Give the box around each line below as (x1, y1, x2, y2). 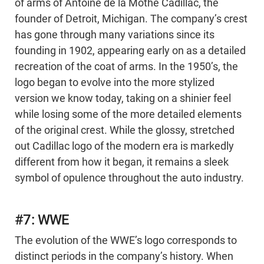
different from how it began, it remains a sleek (15, 156, 229, 169)
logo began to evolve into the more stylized (15, 77, 214, 89)
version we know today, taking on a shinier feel (15, 93, 231, 105)
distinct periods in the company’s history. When (15, 250, 233, 263)
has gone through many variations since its (15, 29, 214, 41)
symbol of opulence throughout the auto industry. (15, 172, 244, 184)
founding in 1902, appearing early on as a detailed (15, 45, 246, 57)
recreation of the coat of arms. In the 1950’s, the (15, 61, 238, 73)
